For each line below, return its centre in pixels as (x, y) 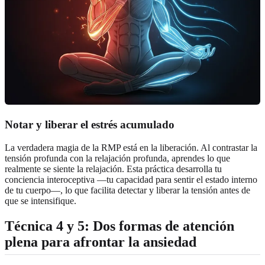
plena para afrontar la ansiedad (101, 242)
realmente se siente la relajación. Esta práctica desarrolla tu (113, 169)
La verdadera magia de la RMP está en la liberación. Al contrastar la (131, 147)
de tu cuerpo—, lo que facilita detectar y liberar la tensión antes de (127, 190)
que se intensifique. (41, 201)
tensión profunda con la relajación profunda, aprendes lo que (117, 158)
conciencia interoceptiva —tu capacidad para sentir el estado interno (131, 179)
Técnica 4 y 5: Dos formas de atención (119, 226)
